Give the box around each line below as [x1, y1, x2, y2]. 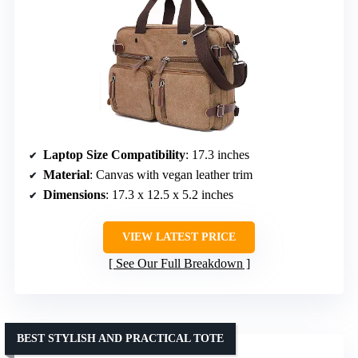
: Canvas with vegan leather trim [89, 167, 253, 181]
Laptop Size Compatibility [43, 147, 185, 161]
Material [43, 167, 89, 181]
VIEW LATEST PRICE [122, 230, 236, 243]
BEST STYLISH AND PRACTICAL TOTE [17, 332, 224, 344]
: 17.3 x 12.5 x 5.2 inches [105, 187, 233, 201]
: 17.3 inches [185, 147, 249, 161]
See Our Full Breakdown [115, 256, 243, 270]
